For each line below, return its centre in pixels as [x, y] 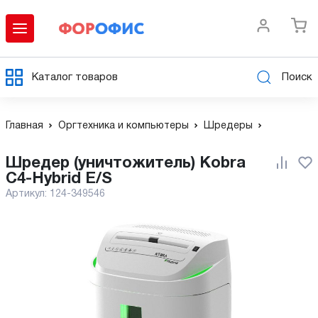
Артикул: [28, 194]
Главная [24, 126]
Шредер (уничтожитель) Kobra [14, 163]
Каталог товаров [75, 77]
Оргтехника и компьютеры [124, 126]
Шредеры [228, 126]
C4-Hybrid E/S [59, 179]
